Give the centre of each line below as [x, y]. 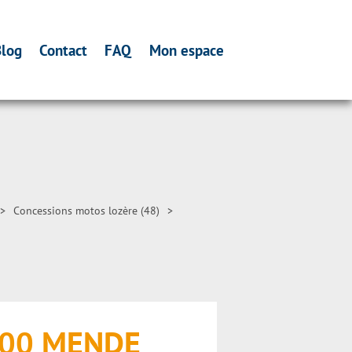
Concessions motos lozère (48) [86, 211]
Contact [63, 50]
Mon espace [186, 50]
